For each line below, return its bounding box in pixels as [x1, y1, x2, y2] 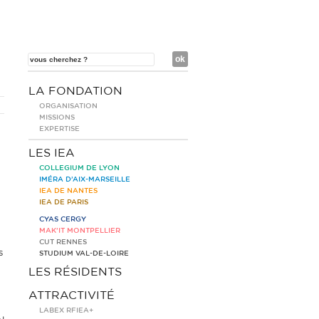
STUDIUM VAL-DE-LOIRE [39, 250, 129, 257]
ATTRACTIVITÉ [28, 290, 115, 301]
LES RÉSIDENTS [28, 266, 122, 278]
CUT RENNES [39, 239, 87, 246]
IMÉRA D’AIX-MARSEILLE [39, 176, 130, 183]
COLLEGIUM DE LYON [39, 164, 120, 172]
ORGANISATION [39, 103, 98, 110]
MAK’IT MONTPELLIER [39, 227, 120, 234]
